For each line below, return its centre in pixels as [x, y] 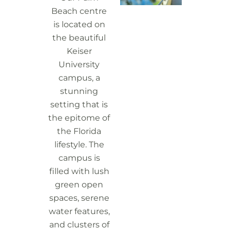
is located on [79, 24]
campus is [79, 158]
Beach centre [79, 11]
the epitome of [79, 118]
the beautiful [79, 38]
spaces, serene [79, 198]
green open [79, 185]
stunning [79, 91]
